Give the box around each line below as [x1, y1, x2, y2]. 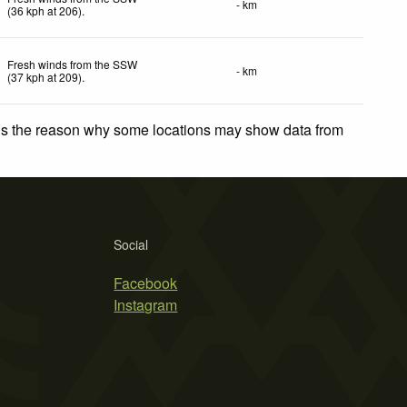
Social [114, 234, 149, 253]
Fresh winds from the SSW [7, 55, 138, 72]
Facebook [114, 272, 178, 293]
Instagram [114, 293, 178, 315]
